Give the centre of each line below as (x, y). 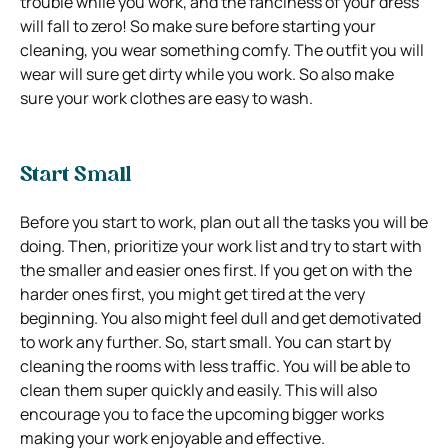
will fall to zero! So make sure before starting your (198, 25)
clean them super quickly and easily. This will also (198, 389)
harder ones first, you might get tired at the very (192, 293)
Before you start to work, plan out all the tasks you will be (224, 221)
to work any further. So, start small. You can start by (205, 341)
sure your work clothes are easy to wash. (166, 97)
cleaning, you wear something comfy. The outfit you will (222, 49)
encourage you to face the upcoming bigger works (202, 413)
